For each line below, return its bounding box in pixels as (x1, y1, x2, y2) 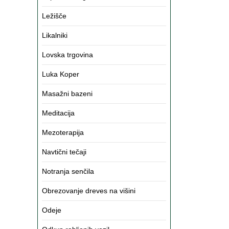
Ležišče (42, 12, 66, 20)
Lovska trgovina (42, 51, 93, 59)
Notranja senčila (42, 167, 94, 175)
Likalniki (42, 31, 67, 39)
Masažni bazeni (42, 89, 93, 98)
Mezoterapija (42, 128, 84, 136)
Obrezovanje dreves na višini (42, 187, 135, 195)
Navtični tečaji (42, 148, 86, 156)
